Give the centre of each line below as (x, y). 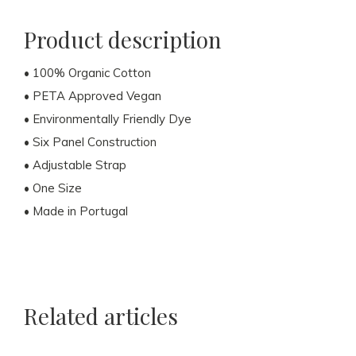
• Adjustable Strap (75, 165)
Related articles (101, 316)
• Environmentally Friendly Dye (108, 119)
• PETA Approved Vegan (93, 96)
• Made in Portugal (76, 211)
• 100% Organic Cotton (87, 73)
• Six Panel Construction (90, 142)
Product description (123, 39)
